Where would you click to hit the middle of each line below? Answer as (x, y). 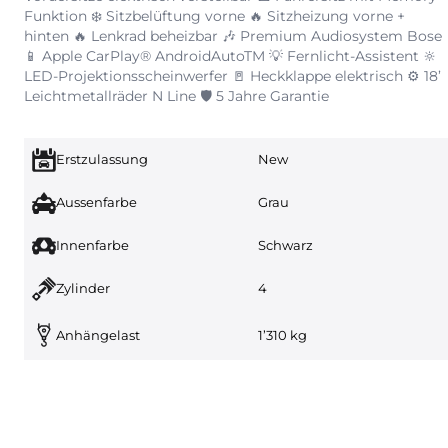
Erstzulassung (102, 159)
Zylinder (83, 288)
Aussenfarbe (96, 202)
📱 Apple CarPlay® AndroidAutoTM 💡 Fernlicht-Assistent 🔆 (230, 56)
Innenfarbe (92, 245)
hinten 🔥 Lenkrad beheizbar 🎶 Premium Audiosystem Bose (233, 36)
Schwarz (285, 245)
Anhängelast (98, 334)
